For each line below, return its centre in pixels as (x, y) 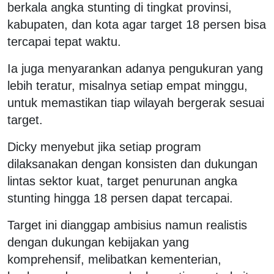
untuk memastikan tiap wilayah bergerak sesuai (136, 102)
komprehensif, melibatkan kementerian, (114, 259)
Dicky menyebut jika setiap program (104, 146)
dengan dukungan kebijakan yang (98, 242)
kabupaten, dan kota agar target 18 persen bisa (137, 24)
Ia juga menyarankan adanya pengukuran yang (135, 68)
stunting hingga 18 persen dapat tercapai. (120, 198)
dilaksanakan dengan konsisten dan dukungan (132, 164)
